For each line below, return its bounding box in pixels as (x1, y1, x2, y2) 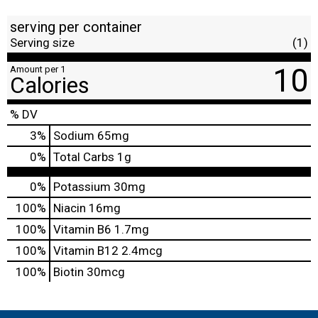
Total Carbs (53, 149, 114, 164)
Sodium (53, 128, 94, 143)
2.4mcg (119, 243, 163, 258)
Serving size (10, 35, 75, 50)
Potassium (53, 179, 111, 194)
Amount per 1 (10, 63, 65, 75)
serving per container (10, 18, 142, 35)
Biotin (53, 264, 84, 279)
